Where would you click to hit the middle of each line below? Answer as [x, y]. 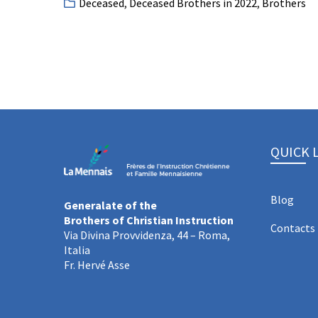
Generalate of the [110, 205]
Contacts [293, 228]
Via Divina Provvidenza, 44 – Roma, [147, 235]
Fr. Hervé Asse [97, 264]
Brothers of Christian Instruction [149, 220]
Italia [77, 250]
